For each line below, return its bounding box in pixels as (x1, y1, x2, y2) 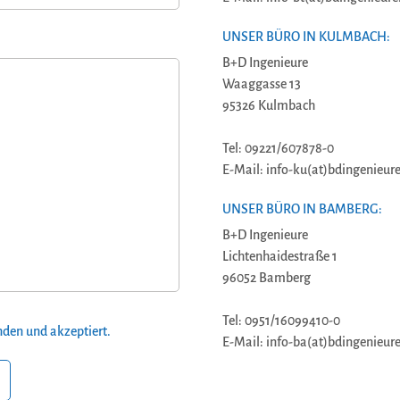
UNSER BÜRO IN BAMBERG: (222, 202, 382, 216)
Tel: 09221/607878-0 (222, 141, 334, 155)
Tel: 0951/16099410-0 (222, 313, 340, 328)
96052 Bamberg (222, 271, 311, 285)
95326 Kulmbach (222, 98, 315, 112)
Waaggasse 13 (222, 77, 301, 91)
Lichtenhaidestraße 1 (222, 249, 337, 263)
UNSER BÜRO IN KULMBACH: (222, 29, 390, 44)
